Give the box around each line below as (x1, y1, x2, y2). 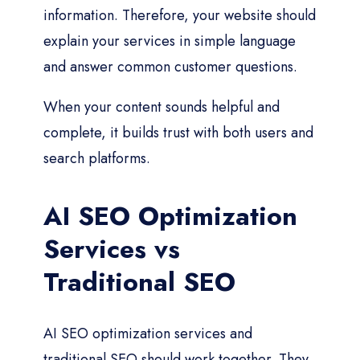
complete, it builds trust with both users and (43, 121, 313, 143)
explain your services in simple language (43, 30, 296, 51)
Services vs (43, 230, 180, 268)
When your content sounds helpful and (43, 96, 280, 117)
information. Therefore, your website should (43, 4, 316, 26)
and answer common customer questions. (43, 55, 297, 77)
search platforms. (43, 147, 150, 169)
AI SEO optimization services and (43, 322, 252, 344)
